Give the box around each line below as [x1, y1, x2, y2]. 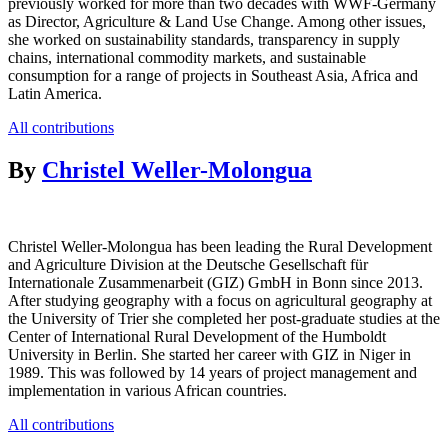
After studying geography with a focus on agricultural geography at [8, 291, 432, 309]
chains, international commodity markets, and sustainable [8, 48, 366, 66]
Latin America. [8, 84, 102, 102]
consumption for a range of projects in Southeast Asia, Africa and [8, 66, 418, 84]
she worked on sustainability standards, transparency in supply [8, 30, 400, 48]
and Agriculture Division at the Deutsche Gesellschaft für [8, 255, 368, 273]
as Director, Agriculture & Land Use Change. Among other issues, [8, 12, 426, 30]
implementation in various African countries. [8, 381, 287, 399]
